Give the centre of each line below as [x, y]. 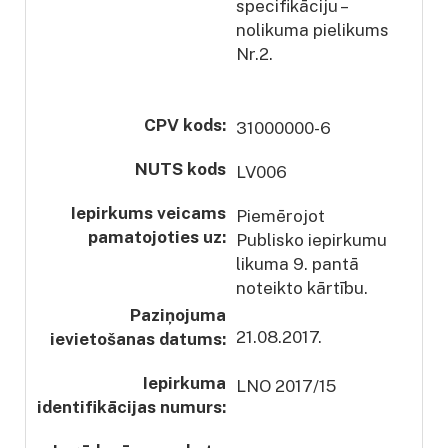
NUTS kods [180, 168]
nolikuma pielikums [312, 29]
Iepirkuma [184, 382]
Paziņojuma [178, 314]
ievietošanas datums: [138, 338]
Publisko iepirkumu [311, 239]
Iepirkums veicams [148, 212]
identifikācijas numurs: [131, 406]
